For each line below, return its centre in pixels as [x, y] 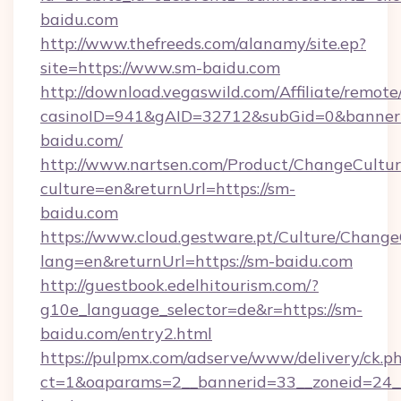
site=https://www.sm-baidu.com [160, 68]
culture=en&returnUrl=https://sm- [168, 188]
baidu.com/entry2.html [126, 333]
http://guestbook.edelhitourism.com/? [179, 285]
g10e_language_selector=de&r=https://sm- [201, 309]
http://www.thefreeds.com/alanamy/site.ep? [203, 43]
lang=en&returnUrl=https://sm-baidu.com [196, 261]
